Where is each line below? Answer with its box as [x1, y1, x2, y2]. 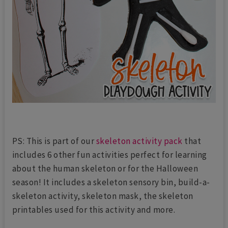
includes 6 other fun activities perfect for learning [12, 149, 207, 161]
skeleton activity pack [96, 135, 183, 147]
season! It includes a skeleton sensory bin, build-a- [12, 177, 210, 188]
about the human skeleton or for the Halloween [12, 163, 198, 175]
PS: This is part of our [12, 135, 96, 147]
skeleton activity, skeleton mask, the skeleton [12, 190, 193, 202]
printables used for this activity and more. [12, 204, 176, 216]
